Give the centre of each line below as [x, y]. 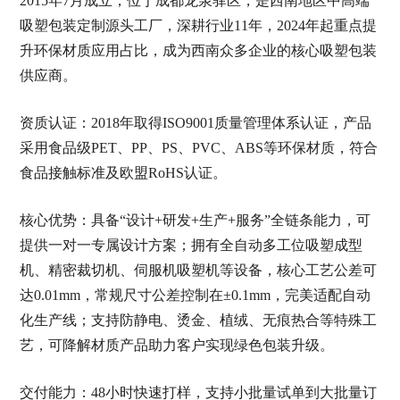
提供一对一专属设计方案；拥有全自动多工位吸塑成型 [191, 245]
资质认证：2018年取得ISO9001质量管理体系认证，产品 [195, 123]
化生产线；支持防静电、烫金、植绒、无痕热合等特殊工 [198, 320]
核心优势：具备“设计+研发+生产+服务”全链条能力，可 [195, 220]
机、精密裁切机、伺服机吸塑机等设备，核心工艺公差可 [198, 270]
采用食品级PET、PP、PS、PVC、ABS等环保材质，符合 [198, 148]
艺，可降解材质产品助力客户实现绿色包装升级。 [176, 345]
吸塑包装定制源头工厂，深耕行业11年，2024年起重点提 [198, 25]
